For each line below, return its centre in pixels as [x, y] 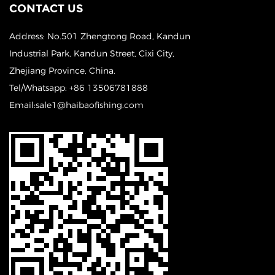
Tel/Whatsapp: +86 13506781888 [79, 87]
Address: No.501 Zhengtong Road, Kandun [100, 36]
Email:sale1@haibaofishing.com [76, 105]
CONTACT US [46, 9]
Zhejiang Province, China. [62, 70]
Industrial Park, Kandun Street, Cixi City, [92, 53]
